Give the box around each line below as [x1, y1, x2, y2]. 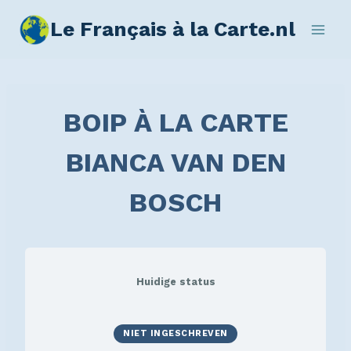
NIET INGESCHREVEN [123, 327, 228, 338]
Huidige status [136, 276, 215, 288]
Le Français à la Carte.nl [50, 17, 295, 41]
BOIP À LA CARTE [63, 107, 288, 138]
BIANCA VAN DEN [65, 147, 286, 178]
